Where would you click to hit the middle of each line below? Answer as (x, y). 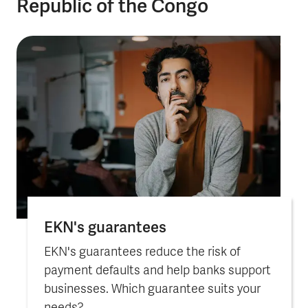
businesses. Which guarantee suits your (152, 289)
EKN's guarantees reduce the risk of (142, 252)
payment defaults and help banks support (157, 271)
